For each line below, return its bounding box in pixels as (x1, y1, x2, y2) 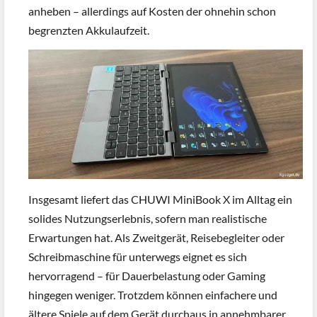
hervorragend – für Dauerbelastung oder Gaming (28, 268, 265, 282)
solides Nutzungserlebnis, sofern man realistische (28, 211, 267, 225)
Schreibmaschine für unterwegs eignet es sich (28, 249, 247, 263)
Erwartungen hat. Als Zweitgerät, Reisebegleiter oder (28, 230, 284, 244)
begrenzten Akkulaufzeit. (28, 23, 149, 37)
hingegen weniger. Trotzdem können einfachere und (28, 287, 277, 301)
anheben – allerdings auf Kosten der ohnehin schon (28, 4, 276, 18)
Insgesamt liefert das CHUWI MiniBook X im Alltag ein (28, 192, 292, 206)
